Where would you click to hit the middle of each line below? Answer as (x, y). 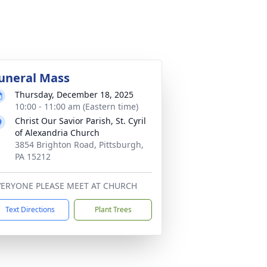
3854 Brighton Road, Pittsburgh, (79, 145)
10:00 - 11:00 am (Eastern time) (77, 106)
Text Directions (30, 209)
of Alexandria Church (57, 133)
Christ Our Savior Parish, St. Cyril (80, 121)
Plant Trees (113, 209)
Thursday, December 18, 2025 (74, 94)
